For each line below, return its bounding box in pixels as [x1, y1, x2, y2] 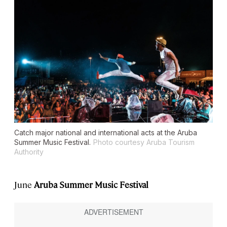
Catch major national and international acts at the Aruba [14, 128, 197, 137]
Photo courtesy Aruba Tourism [93, 138, 195, 147]
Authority [14, 147, 44, 157]
